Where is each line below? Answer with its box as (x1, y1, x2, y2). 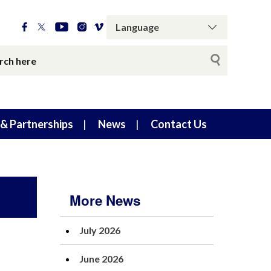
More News (70, 191, 140, 210)
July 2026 (79, 224, 120, 236)
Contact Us (151, 117, 207, 131)
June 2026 (79, 253, 123, 264)
